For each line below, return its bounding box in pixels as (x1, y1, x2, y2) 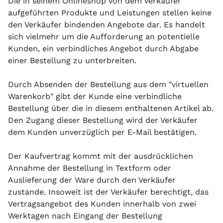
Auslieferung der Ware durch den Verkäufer (8, 175, 176, 185)
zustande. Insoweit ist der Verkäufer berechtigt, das (8, 187, 209, 197)
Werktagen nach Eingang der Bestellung (8, 211, 162, 221)
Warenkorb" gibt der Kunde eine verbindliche (8, 92, 182, 101)
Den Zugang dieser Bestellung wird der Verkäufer (8, 115, 198, 125)
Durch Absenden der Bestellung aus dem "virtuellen (8, 80, 209, 89)
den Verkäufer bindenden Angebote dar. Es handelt (8, 20, 205, 29)
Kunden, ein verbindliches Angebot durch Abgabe (8, 44, 199, 53)
